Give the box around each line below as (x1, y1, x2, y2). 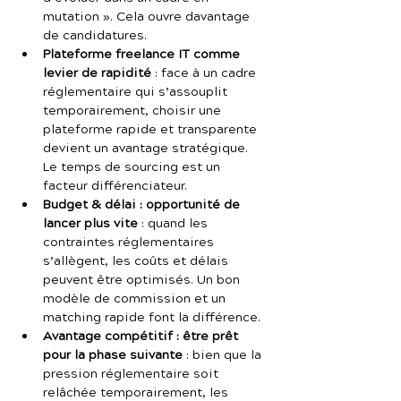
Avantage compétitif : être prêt (43, 328, 242, 346)
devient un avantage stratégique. (43, 140, 252, 158)
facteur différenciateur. (43, 177, 187, 195)
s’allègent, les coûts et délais (43, 252, 232, 270)
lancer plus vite (43, 215, 138, 233)
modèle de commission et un (43, 290, 229, 308)
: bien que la (183, 346, 265, 364)
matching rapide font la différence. (43, 309, 260, 327)
